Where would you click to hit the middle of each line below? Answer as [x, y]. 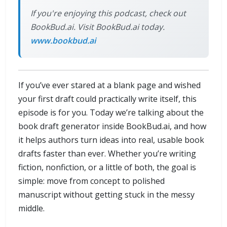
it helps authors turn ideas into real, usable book [111, 140]
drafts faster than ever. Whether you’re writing [107, 154]
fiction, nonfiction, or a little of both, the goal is [107, 167]
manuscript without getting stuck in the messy [106, 195]
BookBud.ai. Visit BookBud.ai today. [98, 27]
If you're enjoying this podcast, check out [108, 13]
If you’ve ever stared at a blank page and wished [109, 85]
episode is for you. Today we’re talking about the [111, 113]
